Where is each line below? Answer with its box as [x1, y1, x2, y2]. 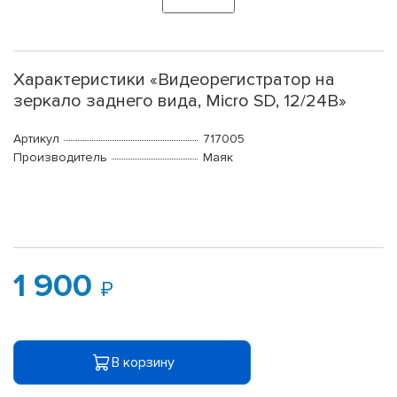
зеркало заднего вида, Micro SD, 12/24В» [13, 90, 346, 113]
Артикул [13, 131, 59, 147]
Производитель [13, 150, 107, 166]
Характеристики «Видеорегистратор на [13, 69, 335, 91]
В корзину [111, 353, 175, 371]
